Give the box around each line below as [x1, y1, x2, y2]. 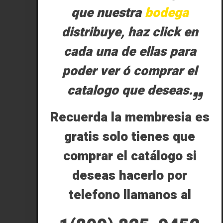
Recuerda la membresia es [50, 108, 210, 127]
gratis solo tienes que [64, 127, 196, 146]
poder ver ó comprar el [62, 62, 198, 81]
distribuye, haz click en [61, 23, 198, 42]
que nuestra [71, 3, 145, 22]
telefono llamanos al [68, 186, 191, 205]
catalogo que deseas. [67, 81, 193, 100]
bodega [144, 3, 189, 22]
